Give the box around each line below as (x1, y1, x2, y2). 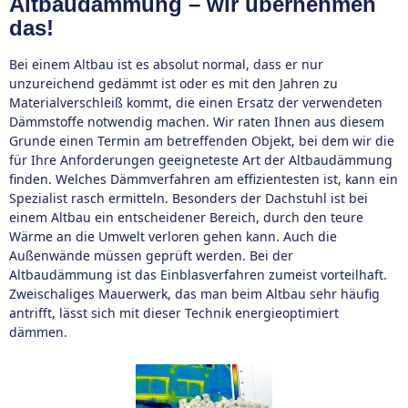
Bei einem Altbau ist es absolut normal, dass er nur (9, 56, 323, 73)
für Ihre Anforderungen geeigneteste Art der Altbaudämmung (9, 151, 393, 168)
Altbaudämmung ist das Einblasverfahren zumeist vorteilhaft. (9, 266, 387, 283)
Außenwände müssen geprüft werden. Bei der (9, 247, 293, 264)
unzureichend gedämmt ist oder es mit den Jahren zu (9, 75, 338, 92)
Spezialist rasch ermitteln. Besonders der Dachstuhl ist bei (9, 189, 368, 207)
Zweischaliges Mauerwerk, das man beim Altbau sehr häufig (9, 285, 380, 302)
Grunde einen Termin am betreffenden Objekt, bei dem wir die (9, 132, 394, 149)
